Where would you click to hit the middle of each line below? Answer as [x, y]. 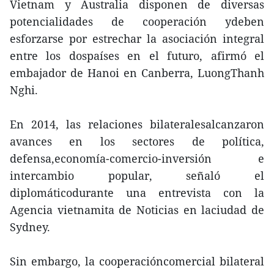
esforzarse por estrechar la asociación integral [137, 39]
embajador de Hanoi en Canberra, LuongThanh [137, 73]
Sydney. [30, 227]
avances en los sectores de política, [137, 141]
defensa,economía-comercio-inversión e [137, 158]
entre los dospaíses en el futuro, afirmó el [137, 56]
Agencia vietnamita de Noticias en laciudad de [137, 210]
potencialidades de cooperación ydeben [137, 21]
